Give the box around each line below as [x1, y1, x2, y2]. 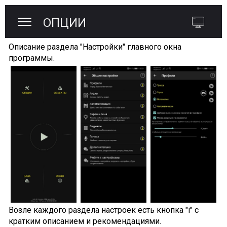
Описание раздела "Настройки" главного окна [8, 42, 181, 52]
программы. [8, 53, 55, 63]
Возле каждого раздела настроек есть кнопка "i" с [8, 205, 199, 215]
